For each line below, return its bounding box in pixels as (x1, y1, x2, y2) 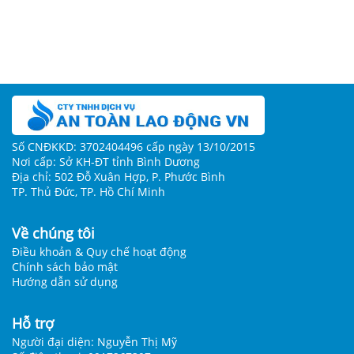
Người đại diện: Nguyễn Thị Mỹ (12, 334, 177, 350)
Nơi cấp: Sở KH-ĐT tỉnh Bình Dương (12, 154, 200, 170)
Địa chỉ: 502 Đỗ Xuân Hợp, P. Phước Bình (12, 169, 225, 185)
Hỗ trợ (12, 314, 54, 333)
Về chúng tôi (12, 224, 95, 243)
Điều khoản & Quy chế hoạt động (12, 244, 186, 260)
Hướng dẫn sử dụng (12, 274, 118, 290)
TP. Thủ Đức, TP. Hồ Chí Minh (12, 184, 165, 200)
